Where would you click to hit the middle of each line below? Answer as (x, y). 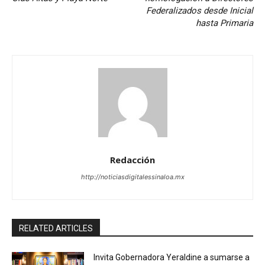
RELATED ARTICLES (56, 228)
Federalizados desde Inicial (199, 10)
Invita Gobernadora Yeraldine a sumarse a (172, 257)
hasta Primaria (224, 23)
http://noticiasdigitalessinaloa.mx (132, 177)
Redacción (132, 159)
